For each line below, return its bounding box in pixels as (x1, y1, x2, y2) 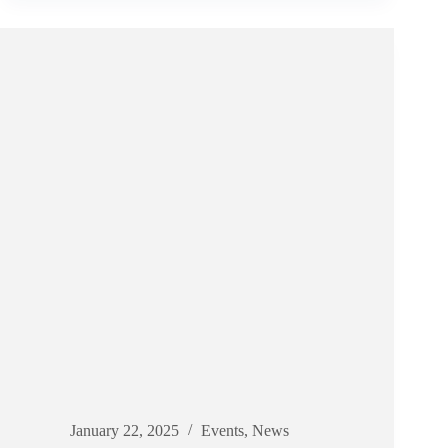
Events (201, 422, 244, 440)
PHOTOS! (87, 3, 155, 23)
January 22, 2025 (70, 422, 179, 440)
